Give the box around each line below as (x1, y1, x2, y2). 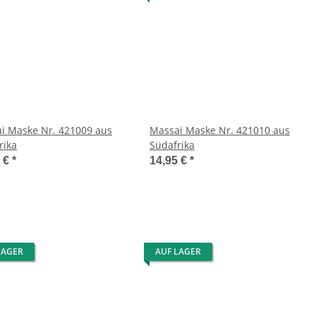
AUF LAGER (155, 245, 201, 257)
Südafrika (150, 138, 195, 152)
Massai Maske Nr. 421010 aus (150, 123, 290, 137)
